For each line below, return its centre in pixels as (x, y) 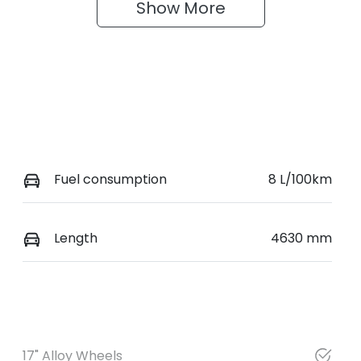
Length (75, 239)
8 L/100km (300, 179)
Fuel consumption (110, 179)
